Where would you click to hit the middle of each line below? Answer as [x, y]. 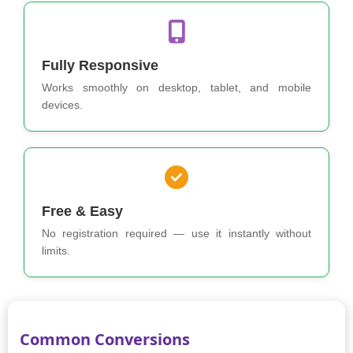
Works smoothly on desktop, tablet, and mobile [176, 88]
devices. [62, 105]
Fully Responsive [100, 66]
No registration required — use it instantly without [176, 234]
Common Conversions [105, 340]
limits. [56, 251]
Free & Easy [82, 212]
